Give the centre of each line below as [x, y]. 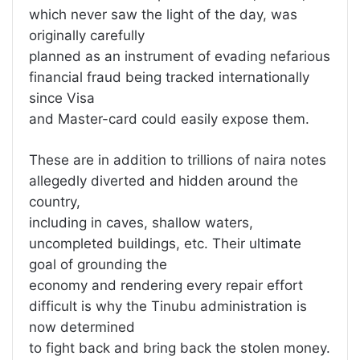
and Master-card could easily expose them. [169, 119]
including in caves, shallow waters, [141, 223]
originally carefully [87, 36]
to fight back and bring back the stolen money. [180, 348]
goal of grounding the [98, 265]
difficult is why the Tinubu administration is [168, 307]
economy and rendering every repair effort [166, 286]
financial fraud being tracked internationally [169, 78]
